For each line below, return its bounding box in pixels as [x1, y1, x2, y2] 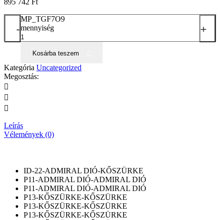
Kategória [4, 63, 34, 72]
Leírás [4, 121, 23, 130]
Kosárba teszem [32, 49, 79, 57]
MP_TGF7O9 [21, 14, 65, 23]
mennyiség [21, 23, 54, 32]
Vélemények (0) [4, 130, 54, 138]
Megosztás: [4, 72, 39, 81]
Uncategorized [36, 63, 82, 72]
